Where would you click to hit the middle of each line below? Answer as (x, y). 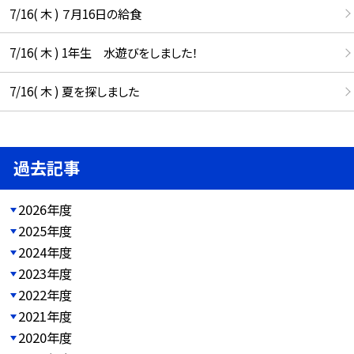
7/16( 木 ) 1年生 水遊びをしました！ (103, 53)
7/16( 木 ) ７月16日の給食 (75, 13)
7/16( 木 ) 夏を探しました (74, 91)
